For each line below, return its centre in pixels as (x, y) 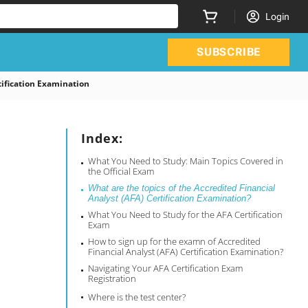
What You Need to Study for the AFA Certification (186, 214)
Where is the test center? (137, 297)
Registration (112, 278)
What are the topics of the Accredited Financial (182, 188)
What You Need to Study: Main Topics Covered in (186, 161)
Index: (102, 138)
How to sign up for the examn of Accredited (175, 241)
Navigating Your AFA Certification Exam (166, 268)
